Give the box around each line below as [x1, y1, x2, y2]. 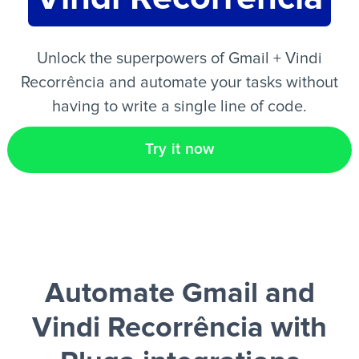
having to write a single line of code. [52, 99, 307, 115]
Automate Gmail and [44, 280, 315, 309]
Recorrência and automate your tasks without [21, 75, 338, 91]
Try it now [144, 142, 215, 157]
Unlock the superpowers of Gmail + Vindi [37, 50, 322, 67]
